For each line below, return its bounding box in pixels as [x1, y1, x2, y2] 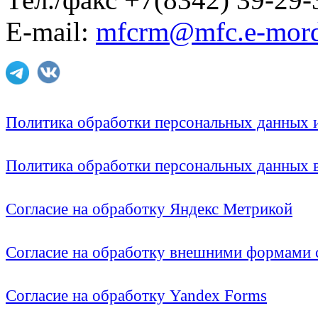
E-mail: [6, 16, 96, 48]
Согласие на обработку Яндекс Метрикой [6, 200, 292, 219]
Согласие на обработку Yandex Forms [6, 287, 267, 305]
